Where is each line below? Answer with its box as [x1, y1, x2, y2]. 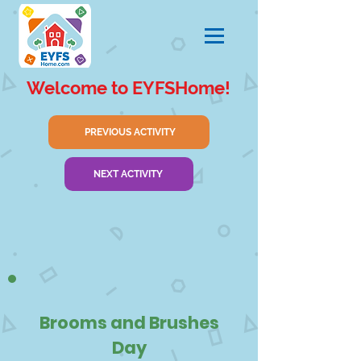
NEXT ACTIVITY [93, 168, 163, 180]
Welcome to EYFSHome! [26, 77, 230, 98]
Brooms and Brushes [39, 311, 219, 334]
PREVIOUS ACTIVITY [84, 127, 176, 138]
